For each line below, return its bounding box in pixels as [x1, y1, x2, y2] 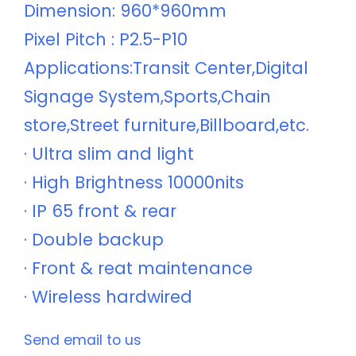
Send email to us [24, 331, 141, 350]
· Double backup [24, 228, 164, 252]
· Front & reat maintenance [24, 257, 253, 281]
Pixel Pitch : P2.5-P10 [24, 28, 188, 52]
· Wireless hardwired [24, 285, 192, 309]
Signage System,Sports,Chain [24, 85, 271, 109]
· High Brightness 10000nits [24, 171, 244, 195]
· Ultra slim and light [24, 142, 194, 166]
